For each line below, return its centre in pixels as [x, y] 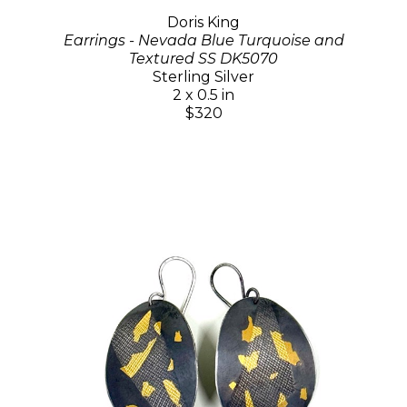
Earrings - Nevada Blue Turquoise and [203, 40]
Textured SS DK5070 [203, 58]
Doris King [203, 22]
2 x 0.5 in [203, 94]
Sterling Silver [203, 76]
